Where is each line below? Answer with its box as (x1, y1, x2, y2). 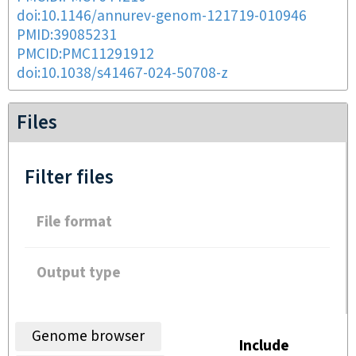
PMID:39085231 (17, 25, 117, 45)
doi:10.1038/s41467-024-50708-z (17, 64, 228, 83)
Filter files (25, 164, 114, 191)
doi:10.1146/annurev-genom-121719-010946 (17, 6, 307, 26)
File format (37, 212, 112, 232)
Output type (37, 263, 121, 283)
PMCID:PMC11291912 (17, 44, 154, 64)
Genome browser (32, 327, 145, 346)
